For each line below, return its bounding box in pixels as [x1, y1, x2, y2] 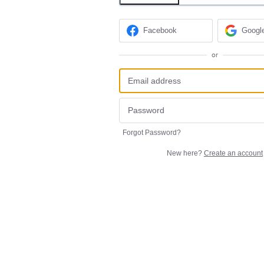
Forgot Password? [123, 128, 181, 137]
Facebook [143, 26, 177, 35]
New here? [167, 148, 204, 157]
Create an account [204, 148, 263, 157]
